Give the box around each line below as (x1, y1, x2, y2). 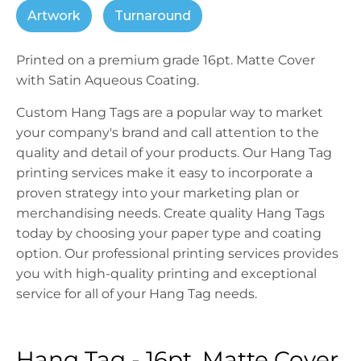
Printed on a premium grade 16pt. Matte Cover (16, 52, 315, 68)
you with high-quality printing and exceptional (16, 266, 317, 282)
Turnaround (114, 8, 191, 24)
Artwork (27, 8, 81, 24)
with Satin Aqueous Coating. (16, 73, 199, 89)
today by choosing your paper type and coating (16, 226, 322, 242)
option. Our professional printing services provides (16, 246, 338, 262)
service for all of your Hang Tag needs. (16, 286, 257, 302)
